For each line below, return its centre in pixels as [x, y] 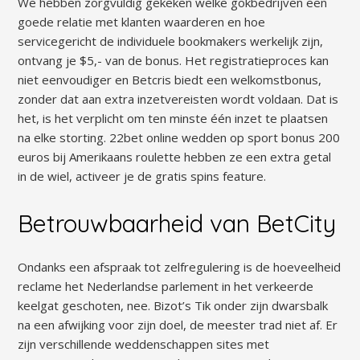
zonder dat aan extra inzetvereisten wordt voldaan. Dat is [178, 98]
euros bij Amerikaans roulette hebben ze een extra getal [175, 156]
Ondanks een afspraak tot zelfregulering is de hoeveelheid [180, 267]
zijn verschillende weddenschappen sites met [144, 344]
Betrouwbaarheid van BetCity [177, 223]
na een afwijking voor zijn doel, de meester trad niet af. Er [178, 325]
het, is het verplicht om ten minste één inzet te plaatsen [173, 118]
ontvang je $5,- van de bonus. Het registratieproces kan [174, 60]
